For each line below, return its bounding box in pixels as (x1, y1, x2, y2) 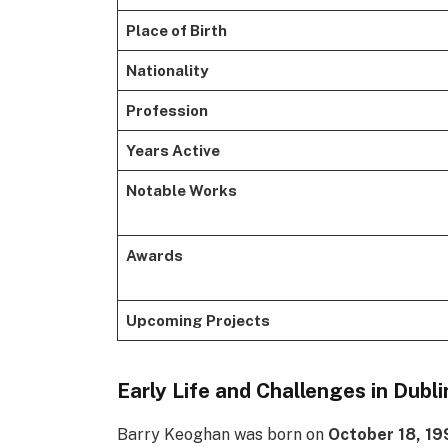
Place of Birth (125, 21, 227, 39)
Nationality (125, 61, 208, 79)
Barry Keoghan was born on (117, 425, 329, 445)
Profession (125, 101, 208, 119)
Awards (125, 246, 183, 264)
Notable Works (125, 181, 237, 199)
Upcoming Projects (125, 311, 270, 329)
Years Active (125, 141, 220, 159)
